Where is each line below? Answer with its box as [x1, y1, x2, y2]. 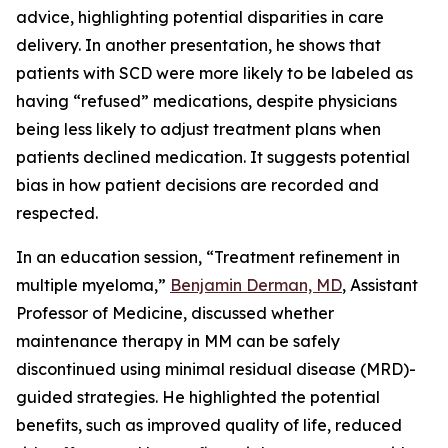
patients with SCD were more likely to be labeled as [16, 63, 413, 83]
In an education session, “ [16, 247, 214, 267]
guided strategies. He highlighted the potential [16, 387, 380, 407]
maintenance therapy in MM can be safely [16, 331, 340, 351]
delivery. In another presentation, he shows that [16, 35, 381, 55]
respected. [16, 203, 98, 223]
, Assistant [342, 275, 418, 295]
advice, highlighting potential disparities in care [16, 7, 384, 27]
